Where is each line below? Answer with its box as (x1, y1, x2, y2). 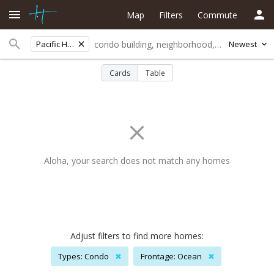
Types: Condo (57, 251, 109, 262)
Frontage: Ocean (140, 251, 202, 262)
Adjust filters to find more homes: (70, 230, 204, 242)
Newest (229, 39, 257, 50)
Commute (198, 9, 237, 21)
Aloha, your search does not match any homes (44, 155, 230, 166)
